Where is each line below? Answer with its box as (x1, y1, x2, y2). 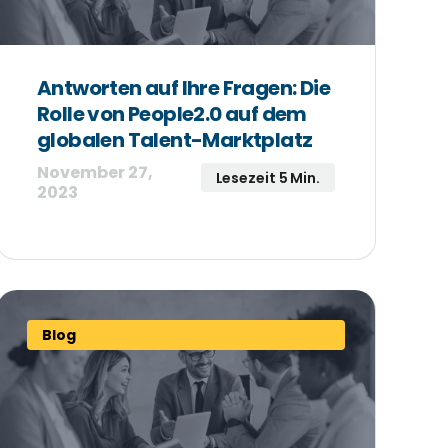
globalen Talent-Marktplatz (37, 125, 313, 154)
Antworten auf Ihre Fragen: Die (37, 73, 330, 102)
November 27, (37, 160, 153, 184)
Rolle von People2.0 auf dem (37, 99, 307, 128)
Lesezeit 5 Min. (215, 167, 320, 188)
